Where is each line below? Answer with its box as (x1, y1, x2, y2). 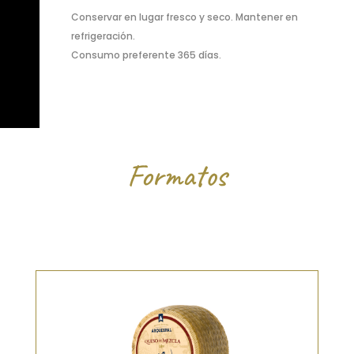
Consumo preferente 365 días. (70, 47, 221, 62)
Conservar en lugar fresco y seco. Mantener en (70, 9, 298, 24)
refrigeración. (70, 28, 135, 43)
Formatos (126, 155, 227, 195)
